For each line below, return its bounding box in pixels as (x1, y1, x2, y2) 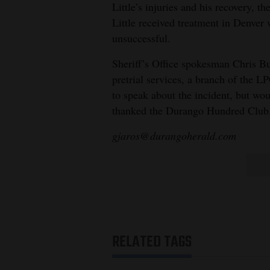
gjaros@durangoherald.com (112, 128, 236, 143)
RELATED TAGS (112, 229, 192, 255)
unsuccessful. (112, 30, 171, 45)
